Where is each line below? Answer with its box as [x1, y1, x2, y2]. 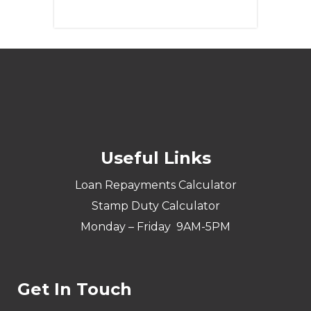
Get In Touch [17, 279, 132, 300]
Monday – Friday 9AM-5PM [81, 220, 230, 234]
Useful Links [100, 148, 211, 169]
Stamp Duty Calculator [91, 199, 220, 213]
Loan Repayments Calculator [74, 178, 237, 192]
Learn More [59, 3, 124, 17]
